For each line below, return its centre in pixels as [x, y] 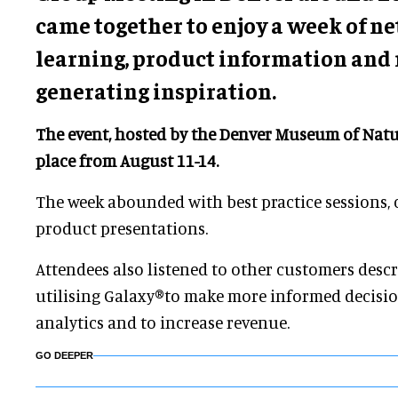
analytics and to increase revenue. [163, 322]
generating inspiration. [158, 91]
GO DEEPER [64, 356]
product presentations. [123, 228]
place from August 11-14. [129, 161]
